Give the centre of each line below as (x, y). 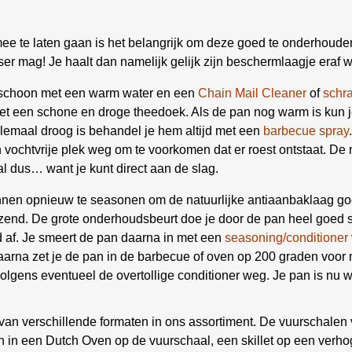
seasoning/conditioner (286, 238)
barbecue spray (306, 131)
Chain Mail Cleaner (252, 93)
